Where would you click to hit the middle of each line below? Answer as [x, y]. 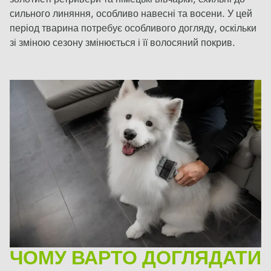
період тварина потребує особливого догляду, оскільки [133, 29]
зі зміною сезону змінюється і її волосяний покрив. [122, 43]
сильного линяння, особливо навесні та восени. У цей [131, 14]
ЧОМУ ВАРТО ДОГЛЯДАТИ [135, 260]
